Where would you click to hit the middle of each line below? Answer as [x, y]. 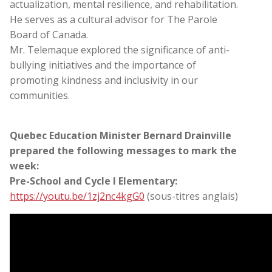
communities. [40, 95]
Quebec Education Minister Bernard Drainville [121, 135]
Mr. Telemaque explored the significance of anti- [120, 49]
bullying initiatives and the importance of [103, 65]
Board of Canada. [49, 34]
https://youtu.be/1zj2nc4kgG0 [77, 196]
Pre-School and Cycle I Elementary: [93, 181]
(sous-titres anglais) [191, 196]
